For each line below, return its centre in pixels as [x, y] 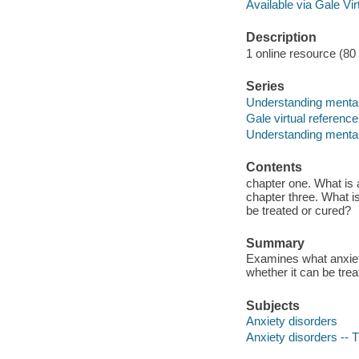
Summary [275, 243]
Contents [274, 167]
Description [281, 38]
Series [265, 87]
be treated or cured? [298, 210]
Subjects [272, 305]
